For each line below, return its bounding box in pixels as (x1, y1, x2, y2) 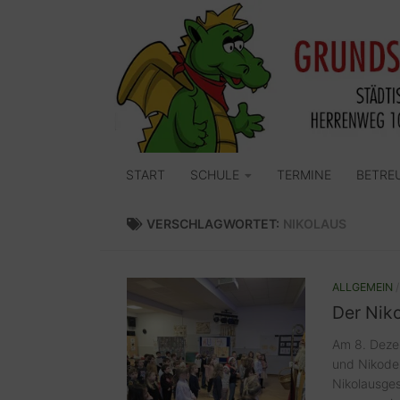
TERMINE (277, 167, 331, 183)
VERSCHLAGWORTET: (146, 216, 284, 232)
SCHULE (190, 167, 239, 183)
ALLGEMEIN (332, 280, 393, 295)
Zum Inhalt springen (24, 17, 147, 32)
